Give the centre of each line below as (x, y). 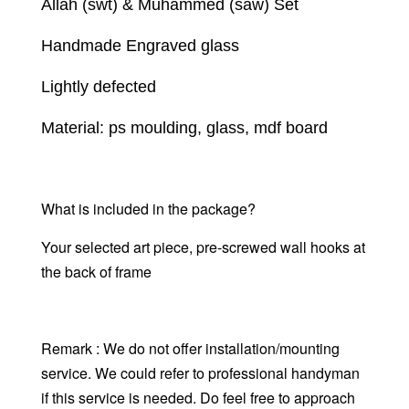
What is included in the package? (148, 209)
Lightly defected (99, 87)
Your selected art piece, (119, 247)
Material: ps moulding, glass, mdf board (184, 128)
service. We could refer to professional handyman (200, 373)
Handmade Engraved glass (140, 46)
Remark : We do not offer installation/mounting (190, 349)
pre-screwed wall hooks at (281, 247)
